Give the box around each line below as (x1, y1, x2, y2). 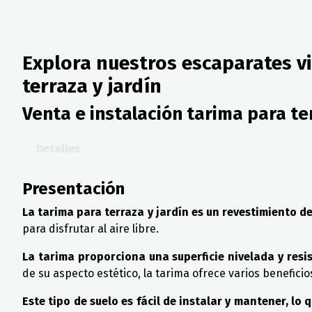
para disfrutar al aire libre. (22, 222, 159, 236)
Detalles (36, 142, 80, 156)
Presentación (22, 179, 125, 199)
